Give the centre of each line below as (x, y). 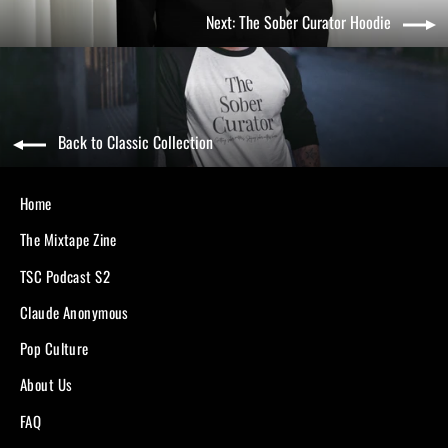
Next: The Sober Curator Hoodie (298, 22)
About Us (46, 384)
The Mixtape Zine (68, 239)
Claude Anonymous (74, 311)
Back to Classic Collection (135, 142)
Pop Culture (54, 348)
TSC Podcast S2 (65, 275)
